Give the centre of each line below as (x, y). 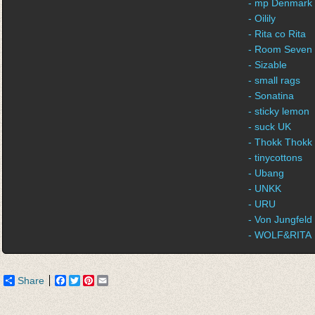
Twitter (95, 281)
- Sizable (268, 65)
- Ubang (266, 173)
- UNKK (265, 188)
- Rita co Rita (277, 34)
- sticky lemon (279, 111)
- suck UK (270, 127)
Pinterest (114, 281)
